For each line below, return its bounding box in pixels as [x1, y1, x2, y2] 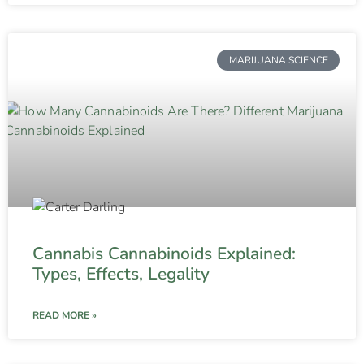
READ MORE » [32, 308, 97, 322]
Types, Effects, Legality [32, 262, 210, 285]
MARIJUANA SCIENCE [228, 54, 328, 67]
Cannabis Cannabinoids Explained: [32, 241, 296, 265]
